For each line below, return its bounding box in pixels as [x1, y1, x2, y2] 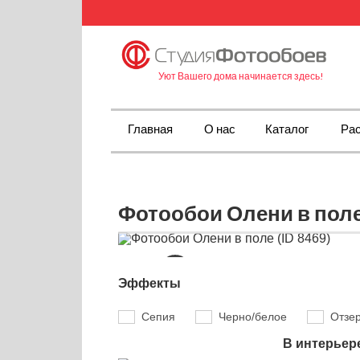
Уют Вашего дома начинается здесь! [158, 69, 324, 82]
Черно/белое [219, 310, 287, 324]
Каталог [265, 121, 309, 136]
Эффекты [118, 276, 181, 290]
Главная [127, 121, 173, 136]
